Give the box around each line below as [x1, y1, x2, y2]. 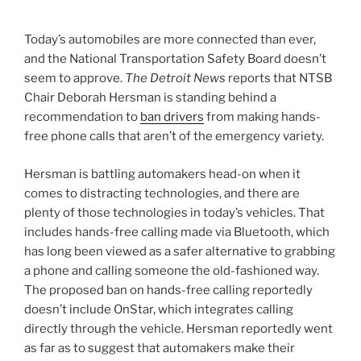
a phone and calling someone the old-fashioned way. [24, 263, 319, 278]
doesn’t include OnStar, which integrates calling [24, 301, 293, 317]
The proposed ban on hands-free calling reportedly [24, 282, 313, 297]
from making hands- [204, 110, 321, 124]
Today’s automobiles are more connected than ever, [24, 32, 316, 47]
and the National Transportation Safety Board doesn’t [24, 52, 326, 66]
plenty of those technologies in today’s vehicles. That [24, 205, 325, 220]
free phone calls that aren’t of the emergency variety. [24, 129, 324, 143]
